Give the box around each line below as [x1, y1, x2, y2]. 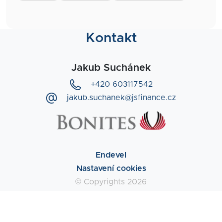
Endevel [96, 151, 126, 159]
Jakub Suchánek [71, 63, 151, 73]
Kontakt [85, 32, 137, 46]
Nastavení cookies [76, 164, 146, 172]
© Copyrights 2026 [75, 177, 147, 186]
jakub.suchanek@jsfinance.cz [67, 94, 176, 102]
